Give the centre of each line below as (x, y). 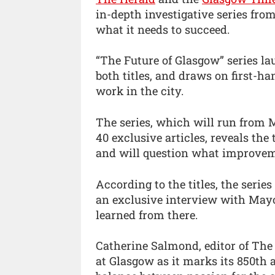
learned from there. (147, 215)
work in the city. (140, 91)
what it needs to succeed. (163, 29)
